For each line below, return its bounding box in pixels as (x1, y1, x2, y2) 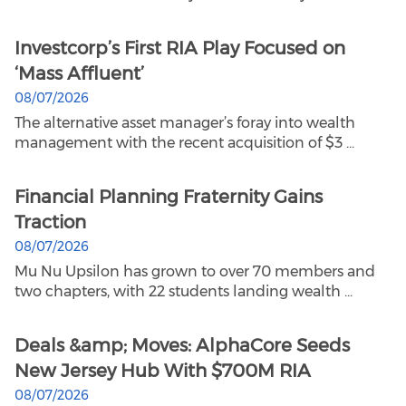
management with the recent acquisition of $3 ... (14, 134, 354, 152)
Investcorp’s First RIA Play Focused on (14, 37, 345, 60)
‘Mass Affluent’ (14, 63, 144, 85)
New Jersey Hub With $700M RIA (14, 360, 311, 382)
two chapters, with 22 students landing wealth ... (14, 283, 353, 301)
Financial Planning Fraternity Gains (14, 186, 323, 208)
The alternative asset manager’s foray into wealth (14, 114, 355, 132)
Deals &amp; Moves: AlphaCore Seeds (14, 334, 350, 357)
